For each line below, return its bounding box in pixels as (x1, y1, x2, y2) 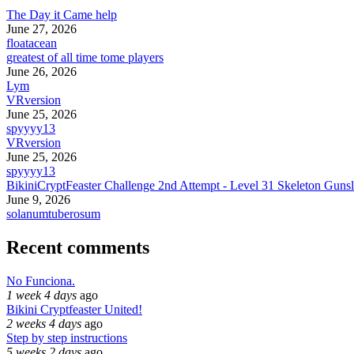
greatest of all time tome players (6, 50, 164, 64)
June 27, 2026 (6, 21, 77, 36)
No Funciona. (6, 273, 75, 288)
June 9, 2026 (6, 192, 70, 206)
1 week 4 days (6, 288, 77, 302)
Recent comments (6, 236, 149, 258)
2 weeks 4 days (6, 316, 81, 330)
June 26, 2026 (6, 64, 77, 78)
